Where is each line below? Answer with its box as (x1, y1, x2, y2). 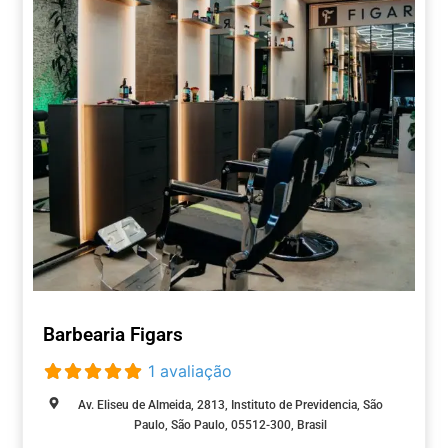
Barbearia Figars (43, 323, 183, 347)
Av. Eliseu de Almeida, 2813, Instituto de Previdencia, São (77, 398, 383, 413)
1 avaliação (148, 361, 232, 382)
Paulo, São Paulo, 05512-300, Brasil (133, 418, 327, 433)
